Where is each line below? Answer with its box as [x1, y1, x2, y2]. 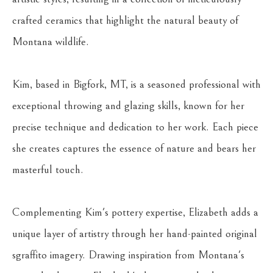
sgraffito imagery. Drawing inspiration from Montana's [12, 249, 244, 261]
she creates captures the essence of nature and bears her [12, 142, 256, 155]
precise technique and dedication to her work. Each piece [12, 121, 258, 133]
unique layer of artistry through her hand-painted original [12, 227, 257, 240]
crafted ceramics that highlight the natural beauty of [12, 14, 238, 27]
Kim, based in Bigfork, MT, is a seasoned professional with [12, 78, 261, 91]
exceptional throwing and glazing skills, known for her [12, 99, 244, 112]
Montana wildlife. [12, 35, 89, 48]
